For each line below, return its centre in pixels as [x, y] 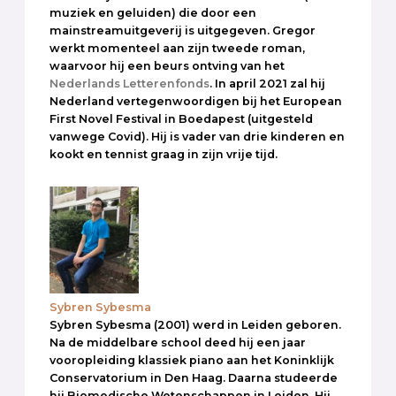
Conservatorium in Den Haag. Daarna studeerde [194, 377]
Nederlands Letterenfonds [129, 84]
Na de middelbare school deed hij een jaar [178, 342]
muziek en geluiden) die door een [153, 13]
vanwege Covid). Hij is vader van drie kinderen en [197, 137]
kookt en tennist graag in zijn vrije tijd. [164, 155]
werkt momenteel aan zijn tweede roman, [177, 49]
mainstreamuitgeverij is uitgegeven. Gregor [183, 31]
